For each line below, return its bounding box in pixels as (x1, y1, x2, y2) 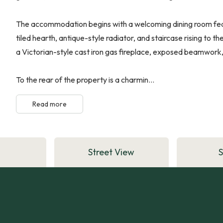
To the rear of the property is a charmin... (16, 74, 154, 85)
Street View (88, 146, 135, 158)
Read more (32, 99, 67, 109)
